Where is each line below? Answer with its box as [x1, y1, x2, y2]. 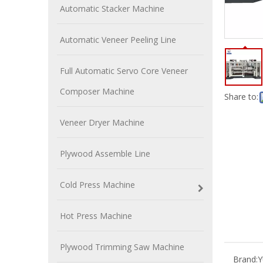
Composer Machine [60, 86, 134, 97]
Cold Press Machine [60, 179, 135, 190]
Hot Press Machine [60, 210, 132, 221]
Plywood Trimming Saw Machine [60, 241, 184, 252]
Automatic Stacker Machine [60, 3, 164, 14]
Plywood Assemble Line [60, 148, 150, 159]
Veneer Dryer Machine [60, 117, 144, 128]
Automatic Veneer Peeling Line [60, 34, 176, 45]
